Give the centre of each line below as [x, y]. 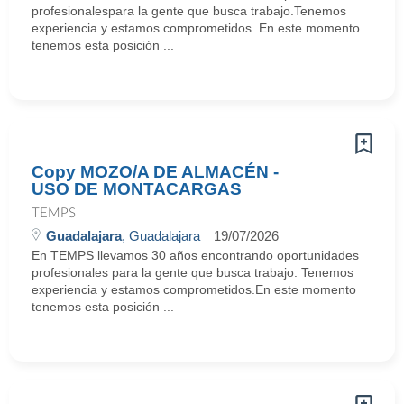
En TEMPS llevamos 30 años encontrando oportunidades [195, 255]
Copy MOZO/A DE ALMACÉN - [155, 172]
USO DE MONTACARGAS [137, 189]
